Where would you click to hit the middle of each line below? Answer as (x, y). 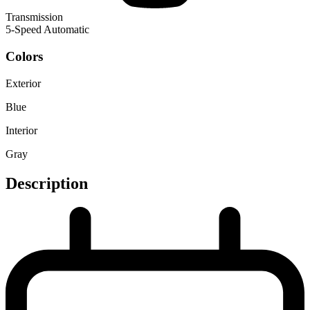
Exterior (23, 83)
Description (47, 183)
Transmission (34, 17)
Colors (24, 57)
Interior (21, 130)
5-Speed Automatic (47, 30)
